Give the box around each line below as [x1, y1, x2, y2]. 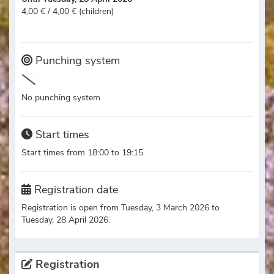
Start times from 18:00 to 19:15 [21, 146, 143, 158]
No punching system [21, 91, 100, 103]
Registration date [31, 182, 118, 197]
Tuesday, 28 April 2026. [21, 213, 110, 226]
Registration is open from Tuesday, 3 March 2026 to [21, 201, 220, 213]
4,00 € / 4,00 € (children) [21, 6, 114, 18]
